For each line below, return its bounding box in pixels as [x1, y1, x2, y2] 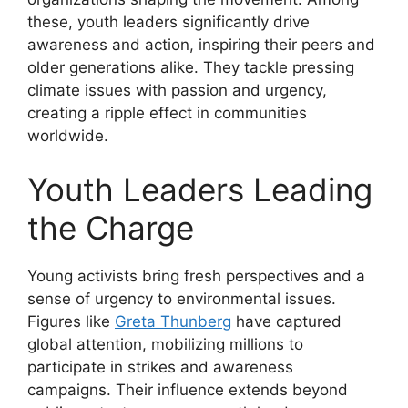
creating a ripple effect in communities [27, 103, 307, 122]
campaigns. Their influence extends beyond [27, 381, 348, 400]
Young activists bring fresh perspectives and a [27, 267, 365, 286]
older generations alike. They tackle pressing [27, 57, 354, 76]
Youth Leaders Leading [27, 170, 372, 209]
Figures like [27, 312, 115, 331]
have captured [231, 312, 342, 331]
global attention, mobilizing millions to [27, 335, 303, 354]
